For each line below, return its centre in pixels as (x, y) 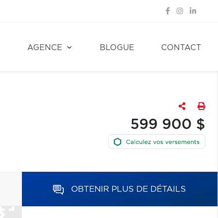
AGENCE (45, 48)
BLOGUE (117, 48)
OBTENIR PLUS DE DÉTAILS (129, 189)
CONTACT (181, 48)
